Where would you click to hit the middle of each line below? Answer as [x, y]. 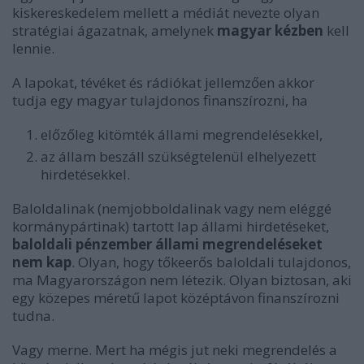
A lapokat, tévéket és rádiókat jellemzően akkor [163, 82]
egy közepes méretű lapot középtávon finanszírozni [176, 297]
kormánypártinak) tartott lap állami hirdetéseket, [171, 226]
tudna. [33, 315]
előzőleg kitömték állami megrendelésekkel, [182, 134]
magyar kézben [270, 30]
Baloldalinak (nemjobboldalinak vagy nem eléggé [172, 208]
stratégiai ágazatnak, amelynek [113, 30]
